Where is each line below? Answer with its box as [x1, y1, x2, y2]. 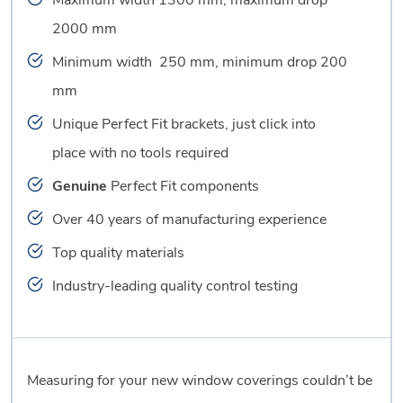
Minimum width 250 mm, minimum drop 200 [52, 55, 347, 70]
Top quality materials [52, 246, 184, 261]
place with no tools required [52, 146, 228, 161]
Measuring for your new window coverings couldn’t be [27, 373, 372, 389]
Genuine [52, 179, 107, 194]
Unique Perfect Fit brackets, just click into [52, 117, 316, 132]
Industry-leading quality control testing [52, 279, 298, 294]
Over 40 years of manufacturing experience [52, 212, 327, 228]
